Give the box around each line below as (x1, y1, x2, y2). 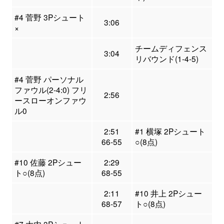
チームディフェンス (134, 42, 207, 54)
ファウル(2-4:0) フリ (14, 84, 87, 95)
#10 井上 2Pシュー (134, 187, 202, 199)
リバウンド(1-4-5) (134, 53, 198, 64)
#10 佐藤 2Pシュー (14, 156, 81, 168)
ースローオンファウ (14, 94, 86, 106)
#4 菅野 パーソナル (14, 73, 83, 85)
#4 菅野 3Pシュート (14, 11, 85, 23)
